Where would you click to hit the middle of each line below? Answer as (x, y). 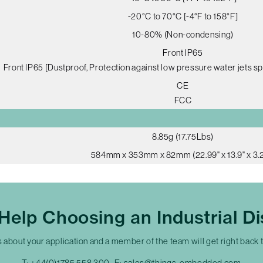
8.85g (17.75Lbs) (183, 136)
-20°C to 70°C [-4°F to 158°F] (183, 16)
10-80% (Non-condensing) (183, 34)
